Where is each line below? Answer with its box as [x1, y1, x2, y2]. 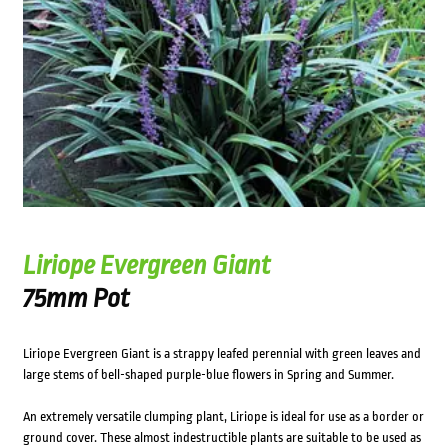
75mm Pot [22, 283, 130, 314]
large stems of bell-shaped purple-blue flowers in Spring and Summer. [22, 367, 394, 383]
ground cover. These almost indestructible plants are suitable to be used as [22, 430, 421, 446]
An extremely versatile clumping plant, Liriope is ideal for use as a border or [22, 409, 424, 425]
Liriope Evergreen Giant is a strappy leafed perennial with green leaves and [22, 346, 421, 362]
